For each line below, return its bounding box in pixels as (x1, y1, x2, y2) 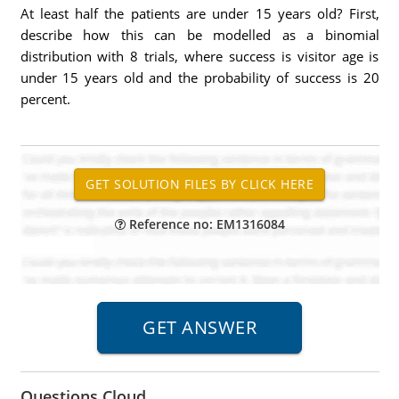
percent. (20, 90, 70, 108)
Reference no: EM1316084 (125, 216, 285, 232)
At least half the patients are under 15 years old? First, (20, 4, 379, 22)
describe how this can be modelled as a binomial (20, 26, 379, 44)
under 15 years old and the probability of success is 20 (20, 69, 379, 86)
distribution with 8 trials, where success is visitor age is (20, 47, 379, 65)
